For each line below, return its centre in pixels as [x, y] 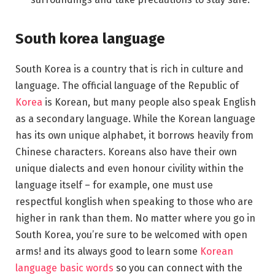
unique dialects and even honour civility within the [130, 168]
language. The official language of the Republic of [127, 85]
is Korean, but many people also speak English [149, 102]
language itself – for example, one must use [114, 185]
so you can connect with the [178, 268]
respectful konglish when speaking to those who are [134, 201]
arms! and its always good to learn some [107, 251]
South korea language [90, 38]
